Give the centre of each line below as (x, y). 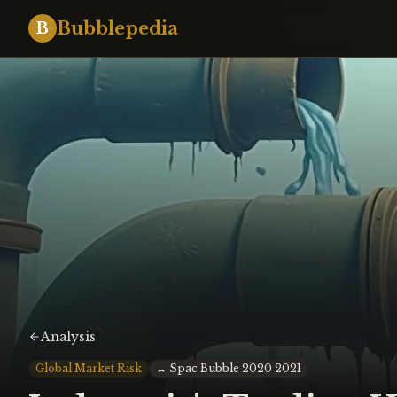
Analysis (68, 337)
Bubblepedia (117, 28)
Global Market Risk (89, 368)
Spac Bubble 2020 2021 (235, 368)
